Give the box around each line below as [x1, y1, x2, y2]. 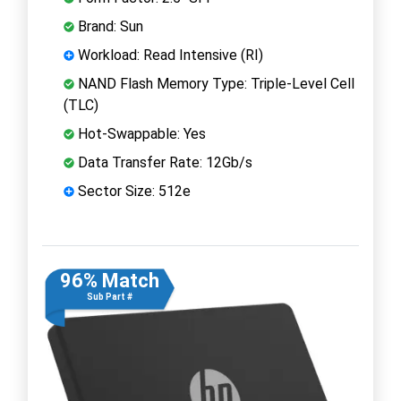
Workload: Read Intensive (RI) [74, 46, 263, 64]
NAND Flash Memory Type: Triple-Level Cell [74, 74, 354, 92]
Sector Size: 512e [74, 182, 191, 200]
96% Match [59, 269, 159, 292]
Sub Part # [86, 291, 132, 302]
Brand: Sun [74, 17, 143, 35]
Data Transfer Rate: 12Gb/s [74, 153, 252, 171]
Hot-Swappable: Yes [74, 124, 206, 142]
